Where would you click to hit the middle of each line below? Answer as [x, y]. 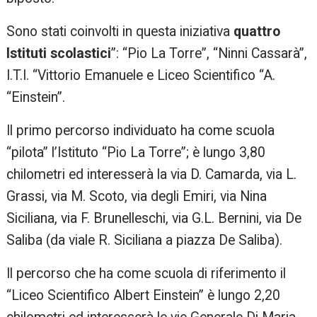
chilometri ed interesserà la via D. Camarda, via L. [152, 175]
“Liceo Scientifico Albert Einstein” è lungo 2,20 [144, 296]
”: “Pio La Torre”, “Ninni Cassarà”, [209, 54]
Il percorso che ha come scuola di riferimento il [146, 274]
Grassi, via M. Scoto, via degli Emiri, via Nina [137, 197]
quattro [257, 32]
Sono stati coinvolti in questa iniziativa [120, 32]
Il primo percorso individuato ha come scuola [141, 131]
